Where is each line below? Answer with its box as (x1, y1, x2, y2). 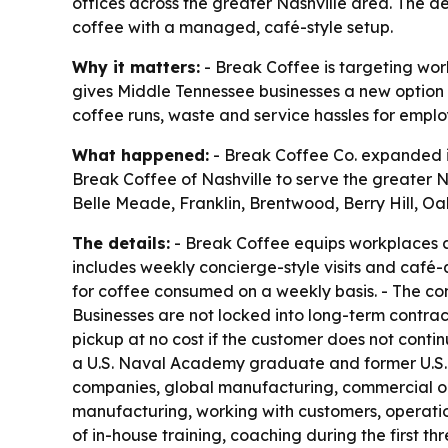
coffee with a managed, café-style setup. (72, 16, 393, 37)
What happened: (72, 144, 209, 165)
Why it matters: (72, 56, 200, 77)
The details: (72, 232, 170, 253)
